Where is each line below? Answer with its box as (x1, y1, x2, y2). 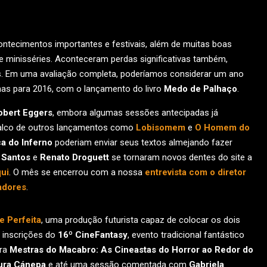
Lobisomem (136, 122, 185, 133)
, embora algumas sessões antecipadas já (52, 107, 218, 118)
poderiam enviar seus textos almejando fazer (52, 137, 232, 148)
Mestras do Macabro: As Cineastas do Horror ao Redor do (10, 244, 253, 255)
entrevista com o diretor (145, 167, 246, 178)
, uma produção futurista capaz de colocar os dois (41, 215, 240, 225)
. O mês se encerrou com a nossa (9, 167, 145, 178)
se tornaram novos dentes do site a (109, 152, 252, 163)
